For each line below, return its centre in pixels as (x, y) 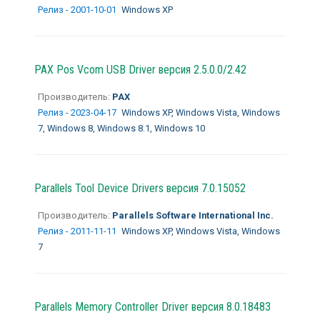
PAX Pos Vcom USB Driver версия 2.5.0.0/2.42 (140, 69)
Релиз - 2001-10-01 (78, 9)
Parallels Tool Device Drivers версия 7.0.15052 (140, 188)
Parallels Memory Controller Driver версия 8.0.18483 (152, 306)
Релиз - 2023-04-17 (78, 112)
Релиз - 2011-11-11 (78, 231)
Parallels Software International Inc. (191, 215)
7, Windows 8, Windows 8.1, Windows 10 (121, 128)
